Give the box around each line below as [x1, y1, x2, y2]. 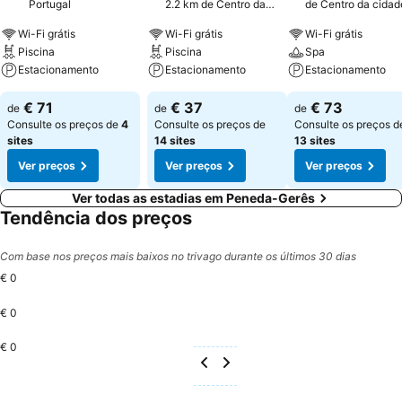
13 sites [294, 134, 336, 147]
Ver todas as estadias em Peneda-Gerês [71, 190, 315, 205]
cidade [165, 11, 199, 24]
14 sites [154, 134, 196, 147]
